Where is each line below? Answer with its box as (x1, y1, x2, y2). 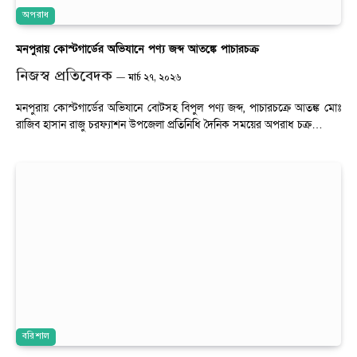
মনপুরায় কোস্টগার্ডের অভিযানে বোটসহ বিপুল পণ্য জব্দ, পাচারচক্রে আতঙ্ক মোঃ (16, 101, 341, 116)
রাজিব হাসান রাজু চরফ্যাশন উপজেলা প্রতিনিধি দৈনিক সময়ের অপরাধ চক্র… (16, 118, 323, 132)
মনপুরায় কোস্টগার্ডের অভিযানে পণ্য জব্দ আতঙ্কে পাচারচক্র (16, 41, 259, 57)
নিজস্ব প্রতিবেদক (16, 69, 112, 84)
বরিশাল (22, 331, 50, 341)
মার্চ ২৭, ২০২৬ (128, 73, 182, 83)
